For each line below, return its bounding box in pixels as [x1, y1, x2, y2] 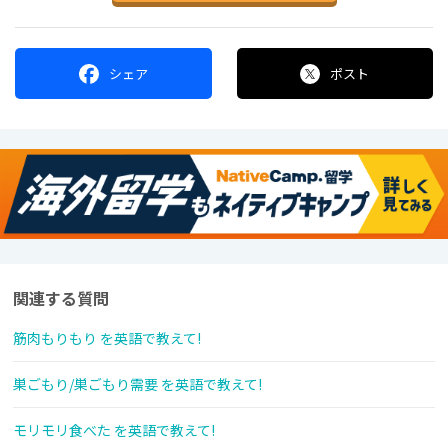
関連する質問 [13, 286, 109, 311]
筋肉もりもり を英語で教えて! [13, 328, 201, 349]
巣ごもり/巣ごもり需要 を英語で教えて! [13, 374, 262, 395]
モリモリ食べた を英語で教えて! [13, 420, 215, 441]
